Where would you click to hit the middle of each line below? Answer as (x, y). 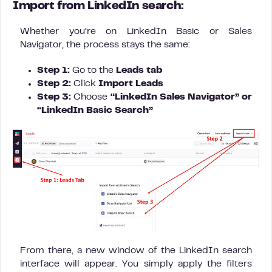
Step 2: (54, 84)
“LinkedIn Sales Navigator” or (181, 97)
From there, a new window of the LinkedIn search (136, 251)
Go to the (92, 70)
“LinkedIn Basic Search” (95, 110)
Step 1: (53, 70)
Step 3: (54, 97)
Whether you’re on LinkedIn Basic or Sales (136, 32)
